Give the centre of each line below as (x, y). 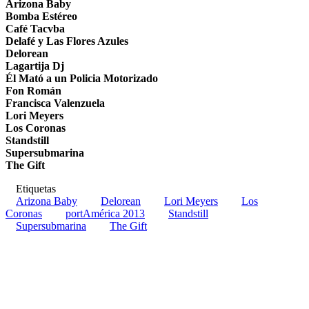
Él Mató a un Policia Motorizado (82, 78)
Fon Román (33, 90)
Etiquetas (36, 188)
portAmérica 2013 (105, 213)
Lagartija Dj (35, 66)
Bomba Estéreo (41, 16)
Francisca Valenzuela (55, 103)
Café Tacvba (35, 28)
